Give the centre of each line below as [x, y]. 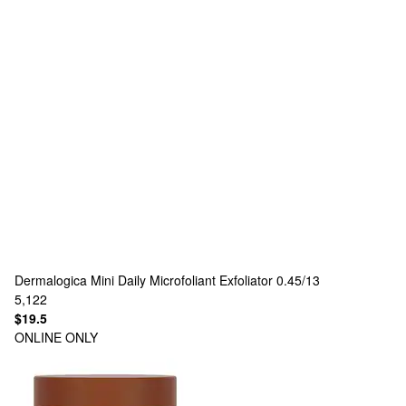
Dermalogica [51, 280]
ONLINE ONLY [56, 337]
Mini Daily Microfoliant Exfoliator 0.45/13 [205, 280]
